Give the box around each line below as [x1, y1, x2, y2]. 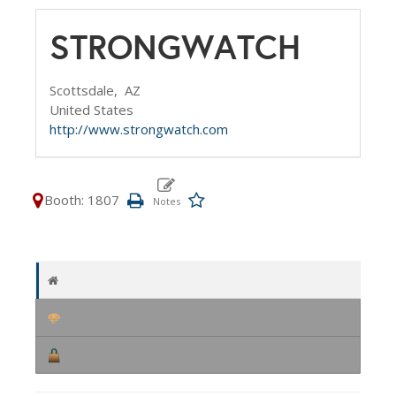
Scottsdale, [49, 81, 125, 99]
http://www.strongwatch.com [49, 120, 228, 138]
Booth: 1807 [44, 191, 119, 209]
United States [49, 101, 133, 118]
